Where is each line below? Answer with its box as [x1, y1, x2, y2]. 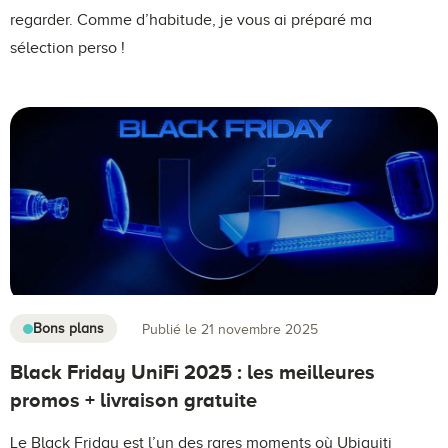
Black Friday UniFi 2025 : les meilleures [10, 361, 375, 384]
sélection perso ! [10, 38, 125, 57]
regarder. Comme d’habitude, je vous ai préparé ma [10, 10, 372, 29]
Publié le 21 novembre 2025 [142, 321, 318, 337]
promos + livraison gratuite [10, 389, 257, 412]
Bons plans [33, 321, 104, 337]
